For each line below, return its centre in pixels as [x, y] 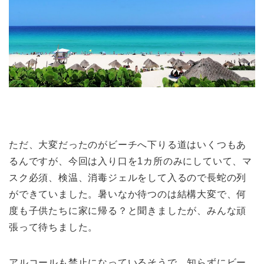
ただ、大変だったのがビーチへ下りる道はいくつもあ [128, 144]
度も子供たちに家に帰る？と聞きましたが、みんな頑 [128, 210]
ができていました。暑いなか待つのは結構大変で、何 [128, 194]
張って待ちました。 [54, 227]
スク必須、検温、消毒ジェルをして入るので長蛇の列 [128, 177]
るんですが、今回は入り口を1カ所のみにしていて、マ [131, 161]
